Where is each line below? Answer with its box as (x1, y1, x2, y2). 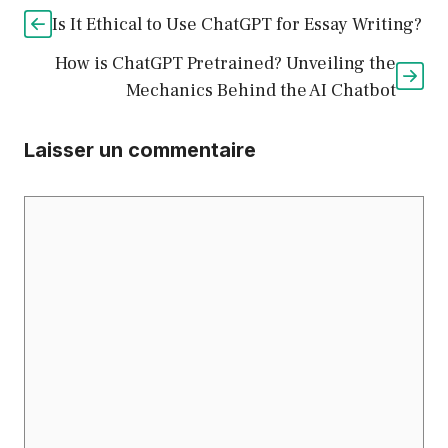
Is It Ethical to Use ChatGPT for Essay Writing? (52, 13, 422, 37)
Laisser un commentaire (24, 138, 256, 163)
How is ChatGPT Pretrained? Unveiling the (55, 52, 396, 76)
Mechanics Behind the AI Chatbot (126, 79, 396, 103)
